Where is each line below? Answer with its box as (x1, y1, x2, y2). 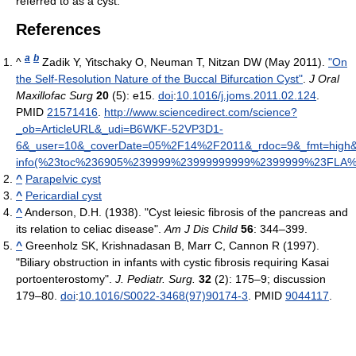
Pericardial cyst (25, 188, 102, 202)
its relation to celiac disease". (16, 222, 164, 235)
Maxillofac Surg (16, 88, 93, 102)
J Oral (309, 72, 339, 85)
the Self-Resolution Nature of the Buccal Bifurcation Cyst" (16, 72, 303, 85)
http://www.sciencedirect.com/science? (104, 105, 297, 118)
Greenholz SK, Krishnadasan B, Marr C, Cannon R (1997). (25, 238, 319, 252)
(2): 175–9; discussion (211, 272, 326, 285)
